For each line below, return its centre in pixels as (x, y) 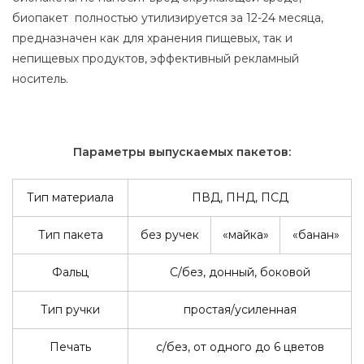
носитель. (40, 78)
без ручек (169, 234)
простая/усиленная (240, 309)
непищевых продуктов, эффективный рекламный (156, 58)
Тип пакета (70, 234)
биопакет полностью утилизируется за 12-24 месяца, (168, 17)
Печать (70, 347)
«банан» (316, 234)
